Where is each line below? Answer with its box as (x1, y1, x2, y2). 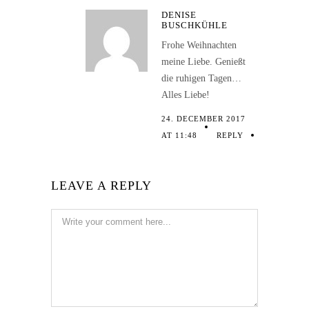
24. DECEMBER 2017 (161, 114, 246, 123)
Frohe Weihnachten (161, 40, 237, 51)
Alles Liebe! (161, 90, 210, 101)
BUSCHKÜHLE (161, 20, 228, 31)
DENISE (161, 10, 197, 21)
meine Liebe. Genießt (161, 57, 246, 68)
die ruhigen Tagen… (161, 73, 241, 84)
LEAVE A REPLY (51, 179, 152, 193)
